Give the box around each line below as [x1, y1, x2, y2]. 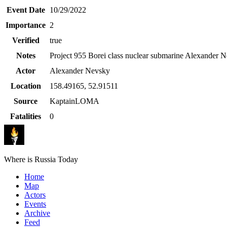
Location [10, 82, 41, 91]
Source [14, 97, 37, 106]
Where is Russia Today [4, 155, 78, 164]
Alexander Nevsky [50, 66, 110, 75]
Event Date [6, 6, 45, 15]
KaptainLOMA [50, 97, 99, 106]
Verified [12, 36, 40, 45]
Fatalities [10, 112, 41, 121]
